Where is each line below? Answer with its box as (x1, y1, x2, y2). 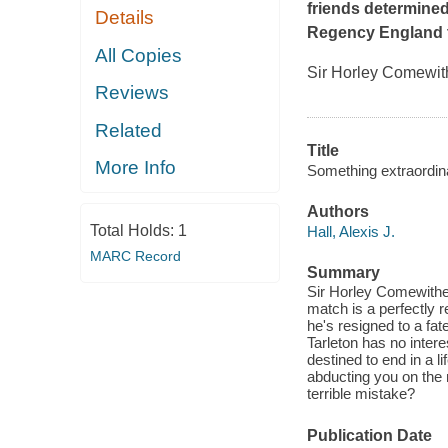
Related (95, 119, 163, 141)
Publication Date (306, 426, 432, 444)
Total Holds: (89, 221, 178, 239)
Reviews (95, 82, 170, 104)
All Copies (95, 44, 183, 66)
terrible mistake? (306, 385, 415, 403)
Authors (306, 203, 369, 221)
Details (95, 7, 155, 29)
